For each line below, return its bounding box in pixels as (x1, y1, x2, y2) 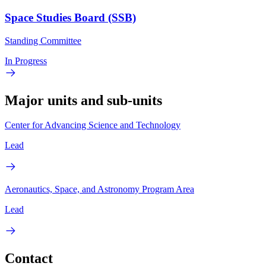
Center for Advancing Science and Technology (5, 120, 180, 131)
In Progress (5, 55, 47, 66)
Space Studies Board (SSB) (5, 11, 136, 24)
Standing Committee (5, 35, 81, 46)
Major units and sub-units (5, 92, 162, 108)
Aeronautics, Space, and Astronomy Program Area (5, 184, 194, 195)
